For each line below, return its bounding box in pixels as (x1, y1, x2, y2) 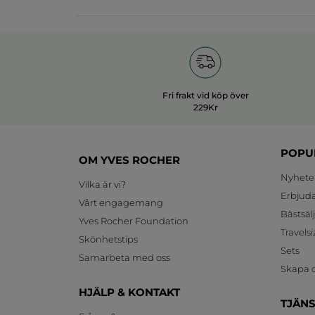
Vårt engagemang (79, 196, 163, 208)
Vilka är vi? (79, 178, 126, 190)
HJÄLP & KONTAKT (79, 285, 180, 299)
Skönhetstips (79, 233, 138, 245)
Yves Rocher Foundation (79, 214, 188, 226)
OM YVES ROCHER (79, 153, 180, 167)
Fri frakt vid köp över (162, 89, 249, 101)
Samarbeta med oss (79, 251, 170, 263)
